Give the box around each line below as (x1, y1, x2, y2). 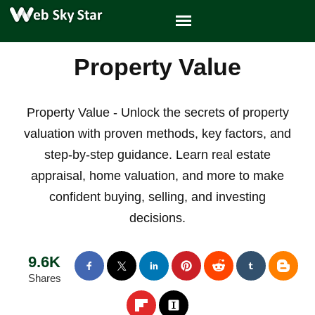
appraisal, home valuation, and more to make (31, 169, 284, 183)
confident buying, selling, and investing (49, 190, 266, 204)
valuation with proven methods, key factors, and (24, 127, 291, 141)
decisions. (129, 211, 186, 225)
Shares (27, 272, 61, 284)
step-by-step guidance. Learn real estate (44, 148, 271, 162)
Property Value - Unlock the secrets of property (26, 105, 289, 120)
